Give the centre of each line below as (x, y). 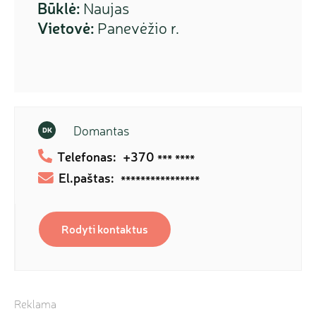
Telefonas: (86, 157)
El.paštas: (86, 178)
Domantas (101, 130)
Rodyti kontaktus (105, 229)
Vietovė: (66, 28)
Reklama (35, 304)
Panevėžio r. (136, 28)
